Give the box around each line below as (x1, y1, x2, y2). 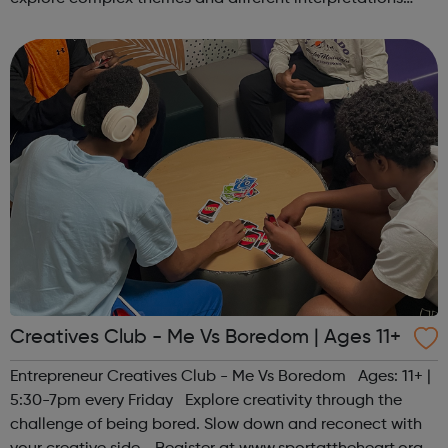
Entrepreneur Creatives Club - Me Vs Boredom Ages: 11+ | (10, 368, 431, 385)
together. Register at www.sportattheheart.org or (10, 14, 376, 31)
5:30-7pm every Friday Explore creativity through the (10, 392, 403, 409)
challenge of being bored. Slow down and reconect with (10, 416, 422, 433)
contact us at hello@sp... (10, 38, 190, 55)
